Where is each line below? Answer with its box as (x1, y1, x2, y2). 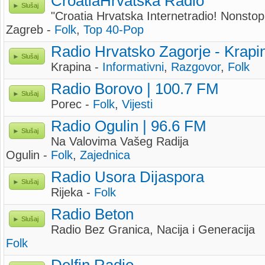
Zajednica (80, 148, 130, 161)
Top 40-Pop (83, 23, 144, 36)
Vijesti (122, 98, 153, 111)
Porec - (51, 98, 93, 111)
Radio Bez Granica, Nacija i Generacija (51, 223, 255, 236)
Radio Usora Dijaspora (51, 169, 204, 185)
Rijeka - (51, 186, 94, 199)
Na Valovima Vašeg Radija (51, 135, 189, 148)
